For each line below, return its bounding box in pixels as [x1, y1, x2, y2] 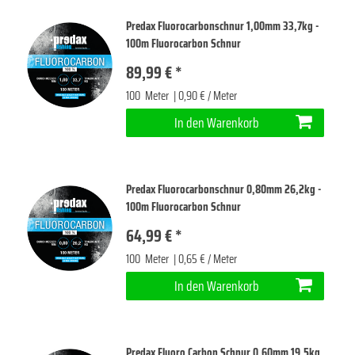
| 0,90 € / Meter [171, 86, 238, 105]
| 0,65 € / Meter [171, 249, 238, 269]
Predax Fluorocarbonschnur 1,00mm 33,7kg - [126, 16, 319, 36]
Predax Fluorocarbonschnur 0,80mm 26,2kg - [126, 179, 322, 199]
